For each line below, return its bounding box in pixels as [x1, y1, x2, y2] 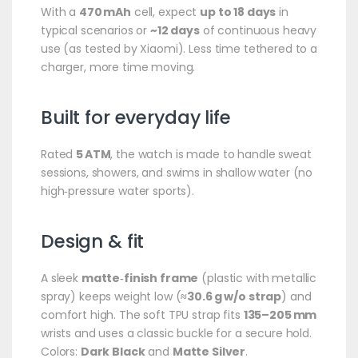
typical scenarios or [40, 22, 151, 38]
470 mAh [79, 3, 132, 20]
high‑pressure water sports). [40, 182, 195, 199]
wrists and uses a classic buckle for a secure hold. [40, 324, 312, 341]
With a [40, 3, 80, 20]
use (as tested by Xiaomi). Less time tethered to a [40, 40, 317, 57]
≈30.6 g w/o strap [181, 288, 282, 304]
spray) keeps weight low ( [40, 288, 181, 304]
